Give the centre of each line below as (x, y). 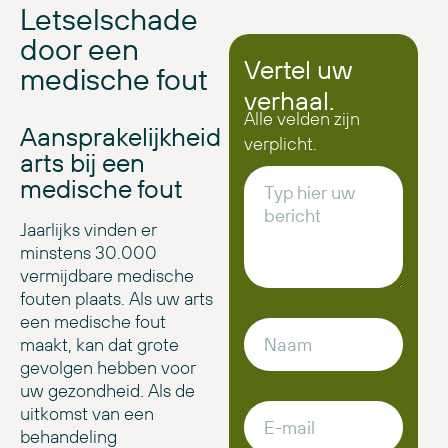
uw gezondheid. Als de (107, 391)
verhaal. (288, 100)
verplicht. (280, 143)
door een (79, 48)
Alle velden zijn (301, 118)
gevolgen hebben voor (108, 368)
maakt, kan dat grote (99, 345)
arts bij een (82, 163)
